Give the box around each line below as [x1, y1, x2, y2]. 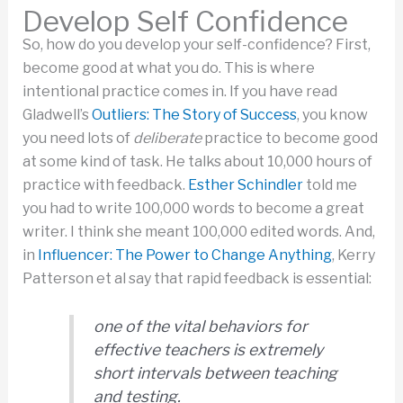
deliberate [132, 130, 201, 148]
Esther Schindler [187, 176, 303, 194]
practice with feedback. [22, 176, 188, 194]
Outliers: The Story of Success [91, 106, 297, 124]
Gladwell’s [22, 106, 92, 124]
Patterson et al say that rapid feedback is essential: [22, 270, 372, 288]
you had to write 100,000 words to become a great [22, 200, 364, 218]
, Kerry [331, 246, 375, 264]
